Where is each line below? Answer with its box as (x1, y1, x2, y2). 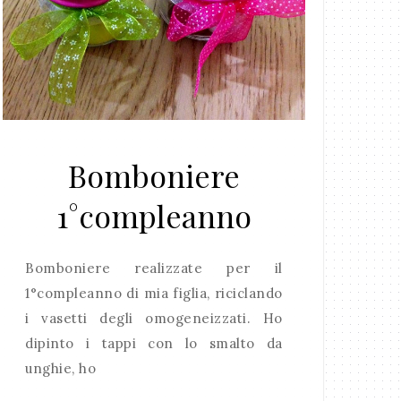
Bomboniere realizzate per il (25, 260, 283, 277)
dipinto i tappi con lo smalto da (25, 335, 283, 353)
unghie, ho (25, 360, 97, 378)
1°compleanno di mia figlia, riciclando (25, 285, 283, 303)
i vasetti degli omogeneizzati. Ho (25, 310, 283, 328)
